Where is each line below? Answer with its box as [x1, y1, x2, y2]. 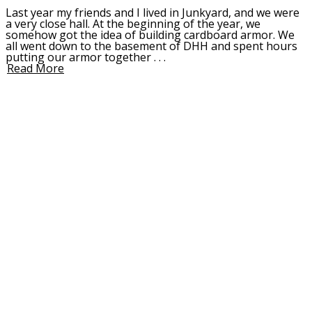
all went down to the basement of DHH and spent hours [6, 38, 297, 54]
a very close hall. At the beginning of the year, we [6, 15, 260, 31]
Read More [7, 60, 64, 76]
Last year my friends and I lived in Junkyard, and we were [6, 4, 299, 20]
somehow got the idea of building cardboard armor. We [6, 26, 295, 42]
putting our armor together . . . [6, 49, 169, 65]
